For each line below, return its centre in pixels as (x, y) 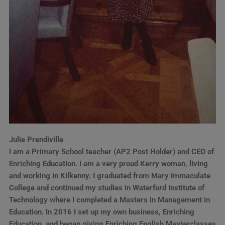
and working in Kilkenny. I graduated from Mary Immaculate (109, 176)
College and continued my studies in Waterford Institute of (106, 188)
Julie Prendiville (36, 139)
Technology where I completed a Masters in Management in (109, 200)
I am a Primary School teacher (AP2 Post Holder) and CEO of (111, 151)
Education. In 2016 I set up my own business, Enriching (101, 212)
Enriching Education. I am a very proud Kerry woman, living (108, 163)
